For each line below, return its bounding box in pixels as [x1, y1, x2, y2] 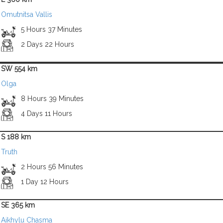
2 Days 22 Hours [20, 40, 74, 48]
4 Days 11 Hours [20, 110, 72, 117]
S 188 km [1, 133, 31, 141]
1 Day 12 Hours [20, 178, 69, 186]
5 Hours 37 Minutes [20, 25, 82, 33]
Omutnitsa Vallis [1, 10, 52, 18]
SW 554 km [1, 65, 37, 73]
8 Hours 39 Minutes [20, 95, 84, 103]
